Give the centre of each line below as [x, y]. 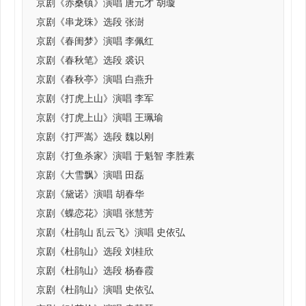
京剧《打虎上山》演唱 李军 [95, 99]
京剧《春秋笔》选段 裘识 [90, 60]
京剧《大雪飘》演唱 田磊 [90, 175]
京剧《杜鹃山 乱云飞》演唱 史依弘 [111, 233]
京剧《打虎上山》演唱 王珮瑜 [100, 118]
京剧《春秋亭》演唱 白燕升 [95, 80]
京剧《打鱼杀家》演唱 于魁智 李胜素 [115, 156]
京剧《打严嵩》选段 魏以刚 [95, 137]
